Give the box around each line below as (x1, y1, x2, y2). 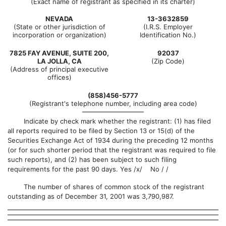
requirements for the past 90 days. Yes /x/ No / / (8, 165, 168, 173)
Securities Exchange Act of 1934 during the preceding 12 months (8, 136, 213, 144)
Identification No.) (140, 31, 196, 39)
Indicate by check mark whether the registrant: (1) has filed (8, 117, 211, 125)
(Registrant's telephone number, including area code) (29, 99, 197, 107)
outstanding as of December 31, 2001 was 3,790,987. (8, 192, 174, 200)
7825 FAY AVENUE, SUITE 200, (10, 49, 109, 57)
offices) (47, 73, 72, 81)
